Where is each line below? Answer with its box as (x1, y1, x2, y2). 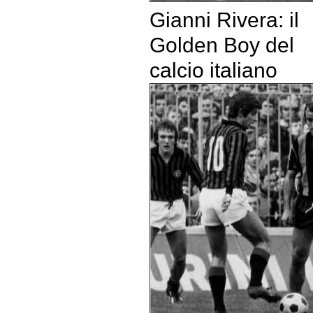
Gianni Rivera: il (149, 8, 299, 31)
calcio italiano (149, 58, 277, 82)
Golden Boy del (149, 33, 294, 57)
